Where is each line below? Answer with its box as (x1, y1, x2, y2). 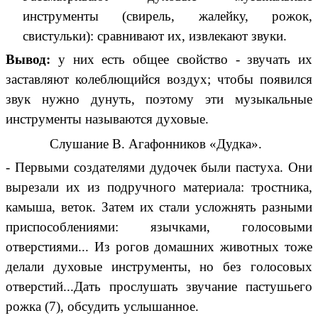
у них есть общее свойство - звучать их (57, 52, 312, 67)
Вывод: (6, 52, 58, 67)
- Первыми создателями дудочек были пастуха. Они (6, 160, 312, 175)
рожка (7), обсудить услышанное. (6, 299, 199, 314)
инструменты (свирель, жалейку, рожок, (23, 8, 312, 23)
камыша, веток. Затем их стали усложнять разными (6, 199, 312, 215)
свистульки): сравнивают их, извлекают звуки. (23, 28, 287, 43)
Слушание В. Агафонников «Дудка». (49, 136, 262, 151)
